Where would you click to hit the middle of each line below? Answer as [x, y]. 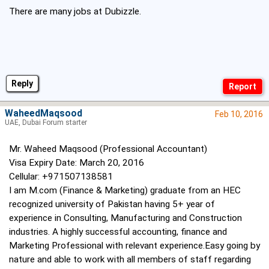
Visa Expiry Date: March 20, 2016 [77, 163]
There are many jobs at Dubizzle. [75, 12]
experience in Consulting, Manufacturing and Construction [125, 218]
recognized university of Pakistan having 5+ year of [112, 204]
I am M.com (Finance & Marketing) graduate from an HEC [125, 191]
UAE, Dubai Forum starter [46, 123]
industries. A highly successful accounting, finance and [118, 232]
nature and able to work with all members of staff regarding [130, 260]
